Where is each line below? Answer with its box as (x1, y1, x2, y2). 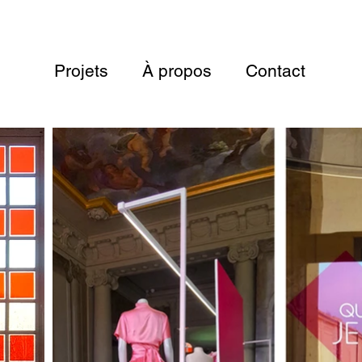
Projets (54, 61, 108, 81)
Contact (246, 61, 305, 81)
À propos (142, 61, 212, 81)
